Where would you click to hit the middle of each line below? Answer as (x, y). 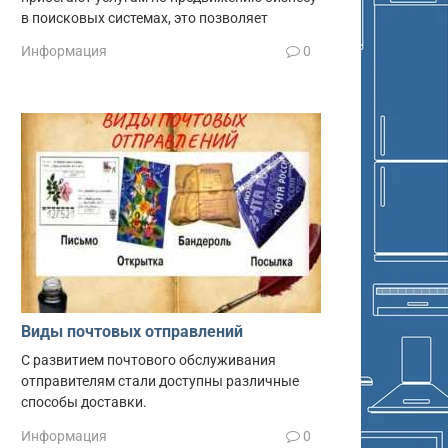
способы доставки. (84, 403)
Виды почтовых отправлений (132, 332)
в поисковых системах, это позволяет (144, 18)
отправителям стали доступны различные (160, 382)
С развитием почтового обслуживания (148, 361)
